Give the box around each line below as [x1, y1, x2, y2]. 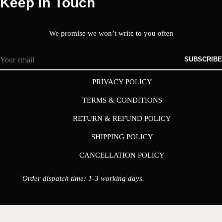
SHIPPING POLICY [91, 133, 153, 141]
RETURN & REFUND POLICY [73, 114, 171, 123]
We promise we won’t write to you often [49, 29, 173, 38]
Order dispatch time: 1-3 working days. [22, 174, 144, 183]
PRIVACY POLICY [92, 78, 152, 86]
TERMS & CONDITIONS [82, 96, 162, 105]
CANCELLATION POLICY [79, 151, 165, 160]
